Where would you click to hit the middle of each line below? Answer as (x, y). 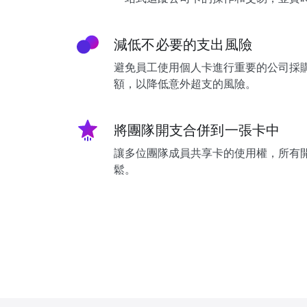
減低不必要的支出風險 (183, 45)
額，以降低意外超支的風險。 (185, 84)
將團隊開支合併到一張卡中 (197, 131)
